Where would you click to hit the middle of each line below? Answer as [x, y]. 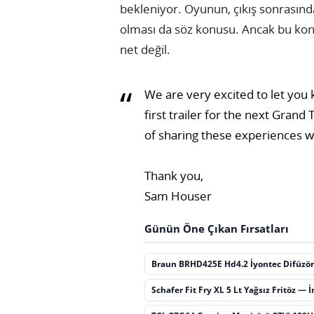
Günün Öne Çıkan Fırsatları [217, 228]
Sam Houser [178, 196]
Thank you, [174, 175]
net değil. [145, 49]
